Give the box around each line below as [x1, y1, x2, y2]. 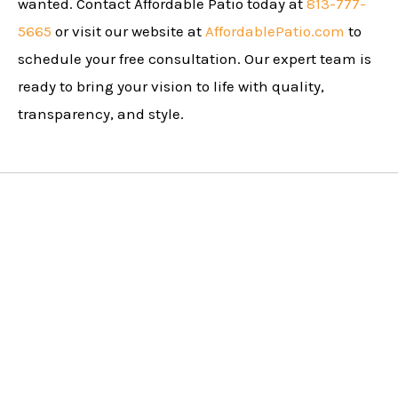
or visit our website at [52, 22, 205, 41]
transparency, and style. [18, 105, 184, 123]
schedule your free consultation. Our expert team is [18, 50, 371, 68]
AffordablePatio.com [205, 22, 345, 41]
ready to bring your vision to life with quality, [18, 77, 324, 96]
